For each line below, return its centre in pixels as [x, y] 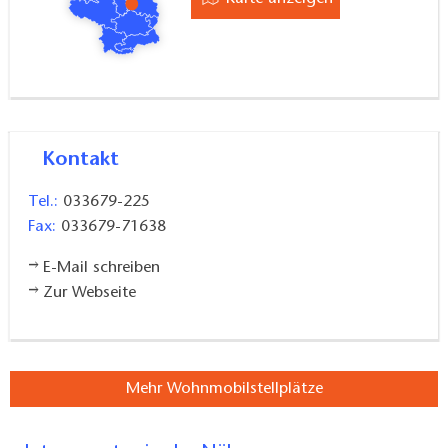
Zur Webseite [90, 292]
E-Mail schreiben [102, 267]
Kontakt [87, 159]
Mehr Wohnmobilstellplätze [224, 389]
